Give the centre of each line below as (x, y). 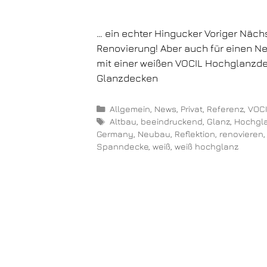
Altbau (123, 122)
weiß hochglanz (207, 147)
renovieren (241, 134)
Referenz (225, 109)
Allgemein (130, 109)
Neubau (154, 134)
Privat (191, 109)
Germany (115, 134)
